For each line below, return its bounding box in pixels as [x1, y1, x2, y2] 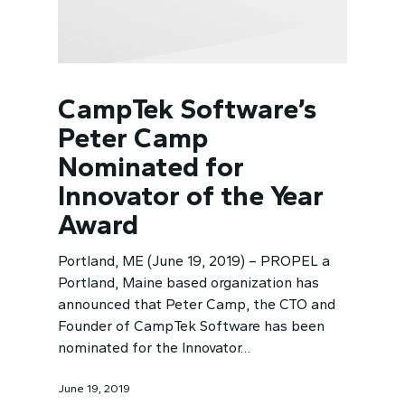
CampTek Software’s [58, 92, 316, 127]
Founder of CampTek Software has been [58, 317, 325, 335]
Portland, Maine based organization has [58, 274, 319, 292]
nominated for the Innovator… [58, 339, 250, 357]
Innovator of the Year [58, 179, 324, 213]
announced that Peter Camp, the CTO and [58, 296, 335, 314]
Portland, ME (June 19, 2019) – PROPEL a [58, 252, 330, 270]
